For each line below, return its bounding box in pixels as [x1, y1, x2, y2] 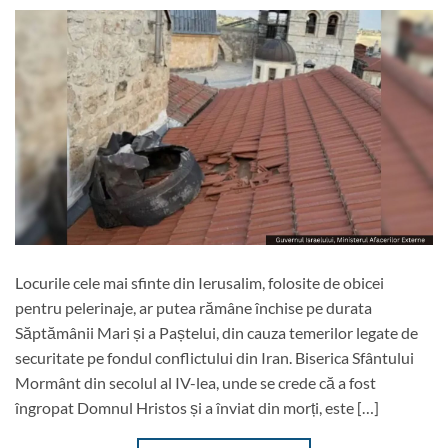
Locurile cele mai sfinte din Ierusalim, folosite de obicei [15, 272, 384, 292]
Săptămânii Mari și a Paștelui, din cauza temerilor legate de [15, 322, 418, 342]
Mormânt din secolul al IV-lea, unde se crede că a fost [15, 372, 376, 392]
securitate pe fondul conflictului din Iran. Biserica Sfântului [15, 347, 414, 367]
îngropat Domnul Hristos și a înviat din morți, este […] [15, 397, 379, 417]
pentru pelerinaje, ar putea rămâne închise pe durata [15, 297, 372, 317]
